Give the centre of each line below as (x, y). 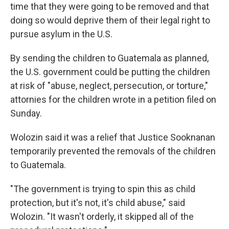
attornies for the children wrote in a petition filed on (113, 99)
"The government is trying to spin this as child (103, 189)
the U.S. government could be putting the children (110, 72)
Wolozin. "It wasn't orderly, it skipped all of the (102, 216)
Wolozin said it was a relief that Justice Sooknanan (113, 137)
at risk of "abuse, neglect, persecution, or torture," (109, 86)
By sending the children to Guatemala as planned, (109, 58)
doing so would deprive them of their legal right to (110, 20)
